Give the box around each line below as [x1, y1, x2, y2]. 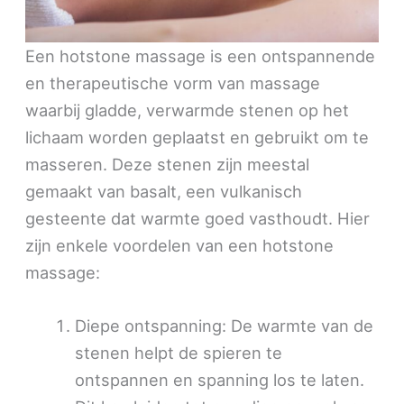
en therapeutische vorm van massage [25, 73, 321, 94]
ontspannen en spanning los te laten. [74, 370, 364, 390]
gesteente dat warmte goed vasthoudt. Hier [25, 208, 371, 229]
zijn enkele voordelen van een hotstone [25, 235, 335, 256]
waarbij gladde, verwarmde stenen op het [25, 100, 350, 121]
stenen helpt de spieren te [74, 343, 282, 363]
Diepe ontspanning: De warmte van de [74, 316, 373, 336]
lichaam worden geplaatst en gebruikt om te [25, 127, 370, 148]
